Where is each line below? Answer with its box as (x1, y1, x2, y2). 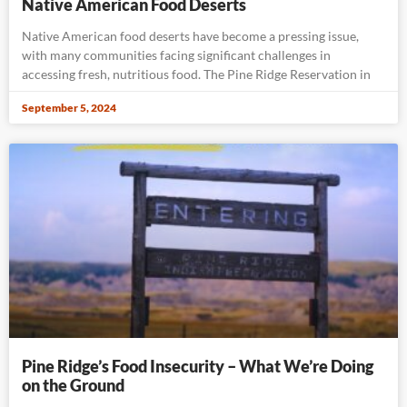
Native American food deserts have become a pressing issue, (22, 27, 359, 44)
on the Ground (22, 374, 124, 395)
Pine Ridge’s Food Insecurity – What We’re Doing (22, 355, 373, 376)
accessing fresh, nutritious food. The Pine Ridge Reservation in (22, 65, 371, 82)
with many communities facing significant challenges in (22, 46, 331, 63)
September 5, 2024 (22, 100, 116, 114)
